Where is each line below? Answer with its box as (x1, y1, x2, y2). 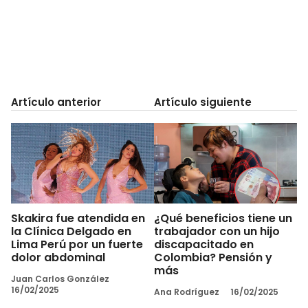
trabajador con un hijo (154, 223, 280, 239)
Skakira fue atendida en (11, 210, 145, 226)
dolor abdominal (11, 249, 105, 265)
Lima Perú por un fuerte (11, 236, 143, 252)
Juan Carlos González (11, 272, 109, 285)
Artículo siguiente (154, 94, 252, 109)
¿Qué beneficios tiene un (154, 210, 292, 226)
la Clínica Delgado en (11, 223, 131, 239)
